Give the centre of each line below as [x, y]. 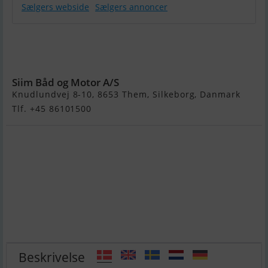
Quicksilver [74, 37]
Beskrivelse [52, 257]
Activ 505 [68, 51]
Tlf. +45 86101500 [52, 109]
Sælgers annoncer [131, 7]
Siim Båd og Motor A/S [66, 83]
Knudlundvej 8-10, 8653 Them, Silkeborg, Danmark [127, 95]
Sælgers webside [55, 7]
